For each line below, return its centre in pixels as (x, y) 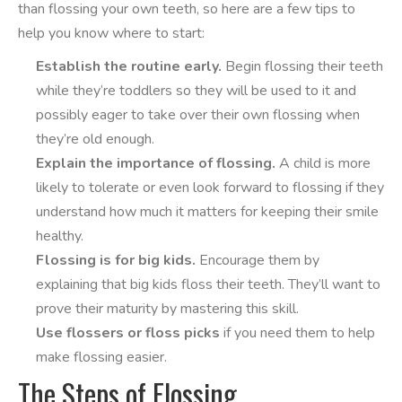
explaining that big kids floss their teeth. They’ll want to (208, 284)
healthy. (60, 236)
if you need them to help (297, 333)
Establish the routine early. (129, 66)
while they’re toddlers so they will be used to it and (196, 91)
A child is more (323, 163)
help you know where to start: (111, 33)
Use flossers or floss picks (128, 333)
